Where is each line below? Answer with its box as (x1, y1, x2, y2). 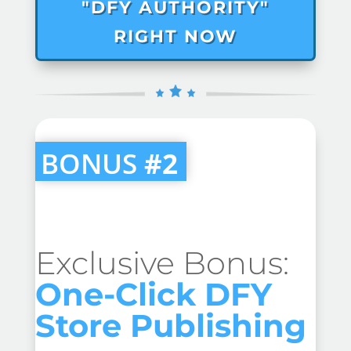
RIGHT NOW (113, 26, 237, 48)
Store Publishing (34, 306, 306, 345)
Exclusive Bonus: (34, 243, 289, 282)
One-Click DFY (34, 274, 272, 313)
